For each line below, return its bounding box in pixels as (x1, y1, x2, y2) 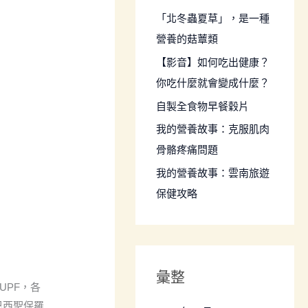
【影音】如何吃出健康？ (156, 56, 270, 68)
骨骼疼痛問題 (156, 144, 219, 156)
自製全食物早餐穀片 (156, 100, 250, 112)
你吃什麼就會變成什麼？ (156, 76, 270, 89)
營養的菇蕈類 (156, 33, 219, 45)
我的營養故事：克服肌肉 (156, 123, 270, 135)
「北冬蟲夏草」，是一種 (156, 12, 270, 24)
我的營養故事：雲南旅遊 (156, 167, 270, 179)
